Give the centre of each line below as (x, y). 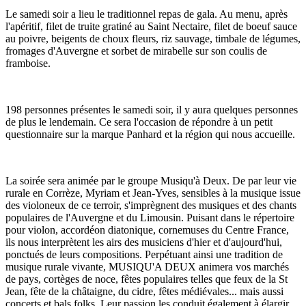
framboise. (28, 63)
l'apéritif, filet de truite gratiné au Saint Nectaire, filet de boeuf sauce (151, 26)
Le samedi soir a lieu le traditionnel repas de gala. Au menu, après (147, 14)
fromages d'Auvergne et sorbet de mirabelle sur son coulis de (136, 51)
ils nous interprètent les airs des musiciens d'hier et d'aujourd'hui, (144, 242)
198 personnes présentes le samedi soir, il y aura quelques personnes (152, 109)
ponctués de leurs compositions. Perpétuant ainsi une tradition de (144, 254)
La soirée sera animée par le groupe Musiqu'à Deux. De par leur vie (151, 180)
